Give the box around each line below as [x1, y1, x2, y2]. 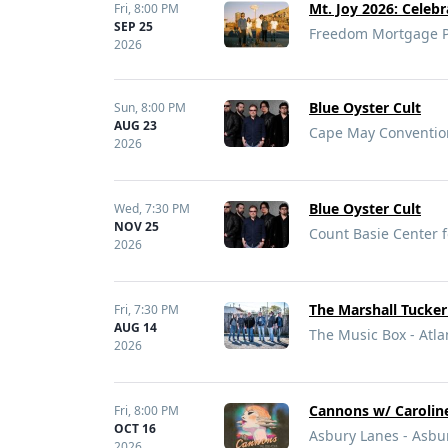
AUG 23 [114, 117, 157, 134]
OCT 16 [114, 420, 156, 437]
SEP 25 [114, 18, 153, 35]
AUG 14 [114, 319, 157, 336]
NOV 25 [114, 218, 159, 235]
